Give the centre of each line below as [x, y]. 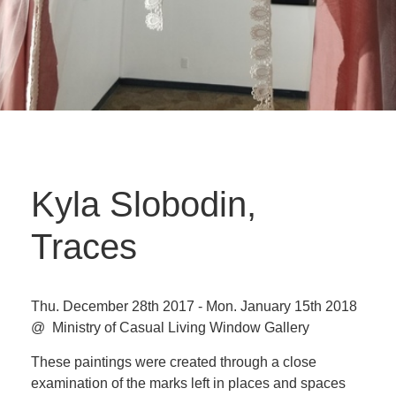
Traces [84, 247]
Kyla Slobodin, [144, 204]
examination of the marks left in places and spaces [188, 383]
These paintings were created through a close [174, 362]
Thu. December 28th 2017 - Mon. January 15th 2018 [194, 306]
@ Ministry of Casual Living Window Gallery [170, 327]
